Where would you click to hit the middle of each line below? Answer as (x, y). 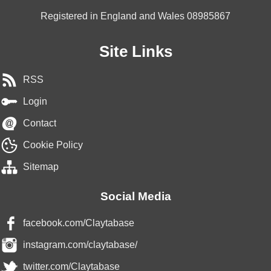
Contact (40, 123)
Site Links (135, 51)
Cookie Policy (53, 145)
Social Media (135, 196)
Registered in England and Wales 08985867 (135, 16)
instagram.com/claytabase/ (80, 244)
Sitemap (41, 166)
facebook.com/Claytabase (79, 223)
